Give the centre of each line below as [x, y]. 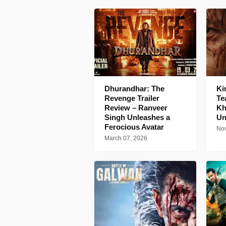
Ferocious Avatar [134, 127]
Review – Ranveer [136, 108]
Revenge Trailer [132, 98]
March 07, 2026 [126, 138]
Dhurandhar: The [134, 89]
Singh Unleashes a [137, 118]
